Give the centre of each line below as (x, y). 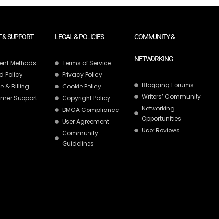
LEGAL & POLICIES (79, 37)
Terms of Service (87, 63)
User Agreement (86, 121)
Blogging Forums (168, 85)
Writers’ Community (171, 97)
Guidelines (78, 143)
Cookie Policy (82, 86)
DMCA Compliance (90, 110)
